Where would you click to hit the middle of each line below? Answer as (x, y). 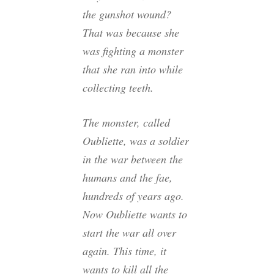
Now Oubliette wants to (135, 214)
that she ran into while (133, 69)
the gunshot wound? (127, 14)
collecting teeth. (118, 88)
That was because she (131, 33)
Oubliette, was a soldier (136, 141)
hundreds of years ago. (133, 196)
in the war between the (133, 159)
